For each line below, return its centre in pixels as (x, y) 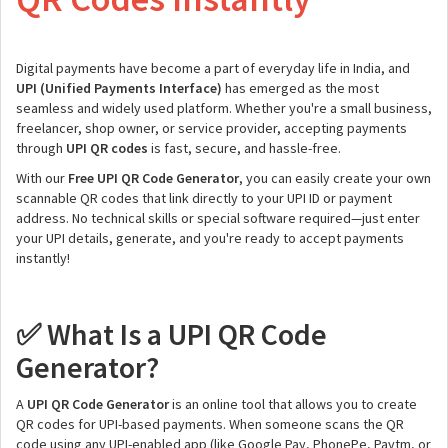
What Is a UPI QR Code (184, 334)
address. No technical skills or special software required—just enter (218, 218)
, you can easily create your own (335, 178)
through (41, 148)
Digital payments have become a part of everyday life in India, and (213, 68)
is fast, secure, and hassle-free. (244, 148)
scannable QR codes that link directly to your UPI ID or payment (204, 198)
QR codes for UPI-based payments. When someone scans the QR (210, 424)
